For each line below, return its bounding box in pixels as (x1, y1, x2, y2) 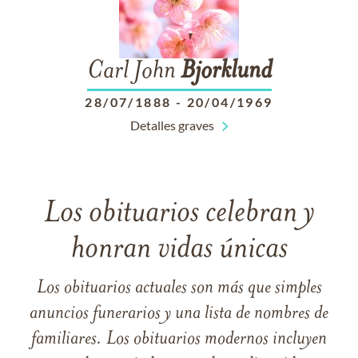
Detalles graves (129, 117, 214, 133)
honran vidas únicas (70, 234, 288, 265)
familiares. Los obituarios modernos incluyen (31, 330, 327, 349)
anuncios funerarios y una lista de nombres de (30, 304, 328, 324)
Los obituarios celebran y (43, 198, 315, 229)
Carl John (86, 59, 181, 85)
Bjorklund (180, 59, 272, 85)
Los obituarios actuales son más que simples (36, 279, 322, 298)
